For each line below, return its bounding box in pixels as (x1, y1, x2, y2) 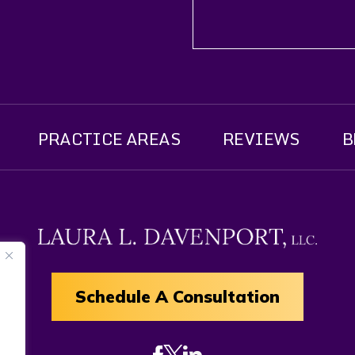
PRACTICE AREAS (38, 124, 180, 152)
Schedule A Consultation (75, 286, 280, 307)
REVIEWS (222, 124, 300, 152)
